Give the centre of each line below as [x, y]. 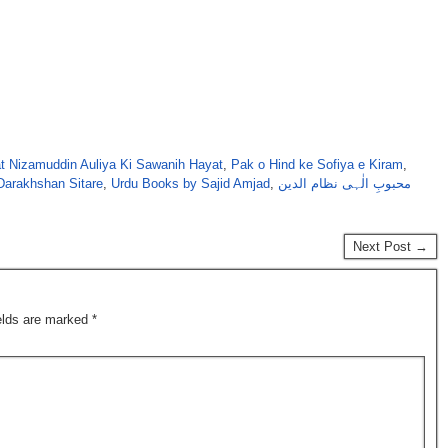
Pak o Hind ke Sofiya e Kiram [317, 165]
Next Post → [390, 247]
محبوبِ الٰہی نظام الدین [344, 184]
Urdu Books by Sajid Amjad [190, 184]
